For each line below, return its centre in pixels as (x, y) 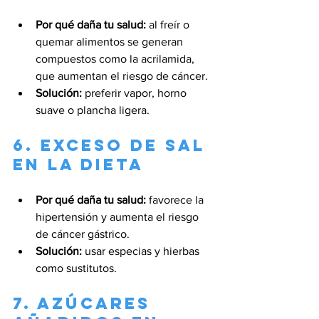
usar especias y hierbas (142, 251)
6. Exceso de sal (113, 145)
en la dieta (78, 164)
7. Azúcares (85, 303)
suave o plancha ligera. (93, 110)
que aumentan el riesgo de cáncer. (122, 75)
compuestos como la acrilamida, (116, 58)
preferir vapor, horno (136, 93)
